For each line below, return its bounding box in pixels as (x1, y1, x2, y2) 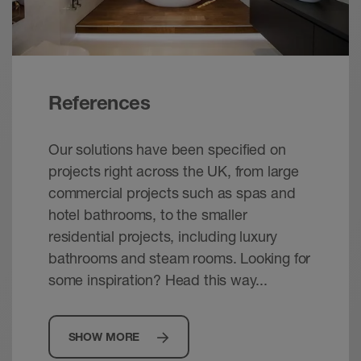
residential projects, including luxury (48, 227, 278, 246)
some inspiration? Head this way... (48, 271, 268, 289)
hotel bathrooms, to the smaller (48, 205, 247, 224)
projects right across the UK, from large (48, 162, 299, 180)
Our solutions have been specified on (48, 140, 286, 159)
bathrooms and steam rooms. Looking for (48, 249, 311, 268)
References (48, 91, 151, 115)
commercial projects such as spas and (48, 184, 296, 202)
